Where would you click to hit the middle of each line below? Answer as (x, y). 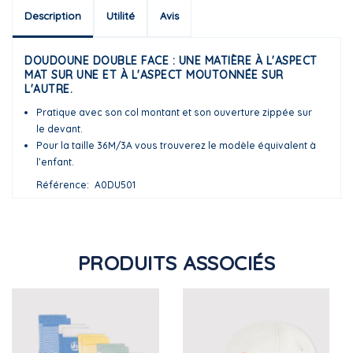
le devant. (59, 128)
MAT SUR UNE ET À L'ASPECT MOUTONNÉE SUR (154, 74)
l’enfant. (55, 162)
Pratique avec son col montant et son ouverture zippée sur (174, 112)
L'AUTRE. (48, 89)
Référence (61, 184)
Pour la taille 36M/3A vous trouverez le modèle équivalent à (176, 145)
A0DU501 (115, 184)
